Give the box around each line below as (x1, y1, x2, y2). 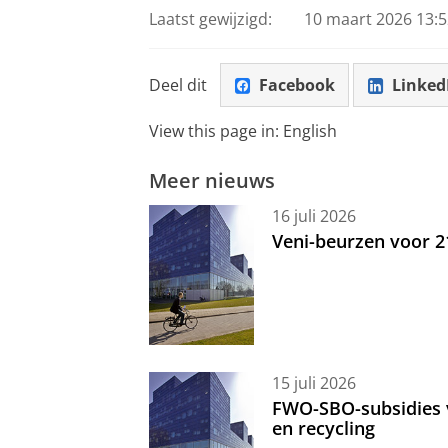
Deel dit (149, 73, 207, 96)
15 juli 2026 (272, 371, 356, 394)
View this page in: (149, 120, 283, 143)
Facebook (258, 73, 335, 96)
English (283, 120, 337, 143)
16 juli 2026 (272, 204, 356, 227)
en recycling (272, 416, 375, 441)
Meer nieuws (149, 166, 275, 195)
